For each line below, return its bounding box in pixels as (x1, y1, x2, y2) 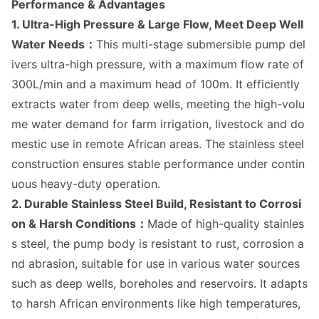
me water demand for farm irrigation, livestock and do (11, 117, 305, 131)
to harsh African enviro (11, 296, 135, 310)
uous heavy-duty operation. (11, 177, 160, 191)
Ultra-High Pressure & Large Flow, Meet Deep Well (22, 17, 303, 31)
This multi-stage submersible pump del (96, 37, 305, 51)
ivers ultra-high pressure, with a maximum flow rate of (11, 57, 304, 71)
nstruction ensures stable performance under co (25, 157, 285, 171)
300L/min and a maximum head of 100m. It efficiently (11, 77, 300, 91)
